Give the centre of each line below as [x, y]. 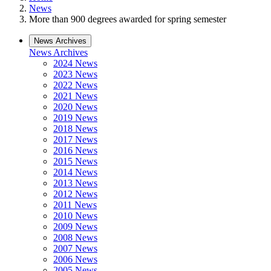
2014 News [75, 172]
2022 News [75, 85]
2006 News [75, 259]
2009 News [75, 227]
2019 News [75, 118]
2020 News [75, 107]
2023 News [75, 74]
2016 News [75, 150]
